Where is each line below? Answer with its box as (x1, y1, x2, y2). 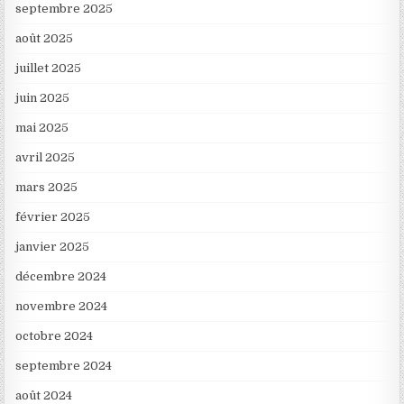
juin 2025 (15, 90, 70, 105)
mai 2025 (15, 120, 69, 134)
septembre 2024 (15, 358, 113, 372)
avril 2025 (15, 150, 76, 164)
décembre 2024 (15, 269, 107, 283)
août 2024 (15, 388, 73, 402)
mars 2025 (15, 179, 78, 194)
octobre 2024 (15, 328, 94, 343)
